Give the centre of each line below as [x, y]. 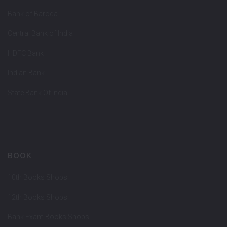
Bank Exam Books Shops [48, 217]
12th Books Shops [37, 197]
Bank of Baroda [33, 14]
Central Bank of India [40, 34]
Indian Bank [26, 73]
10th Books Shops [37, 178]
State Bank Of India [37, 93]
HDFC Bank [26, 53]
